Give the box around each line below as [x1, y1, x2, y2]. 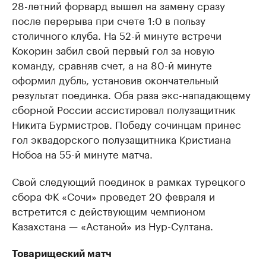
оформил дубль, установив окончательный [12, 71, 218, 87]
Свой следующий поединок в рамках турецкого [12, 173, 245, 188]
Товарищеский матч [12, 249, 112, 259]
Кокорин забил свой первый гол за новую [12, 42, 214, 57]
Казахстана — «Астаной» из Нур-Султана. [12, 217, 213, 233]
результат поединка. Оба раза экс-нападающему [12, 86, 251, 102]
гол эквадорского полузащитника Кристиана [12, 131, 231, 146]
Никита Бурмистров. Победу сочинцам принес [12, 116, 241, 131]
